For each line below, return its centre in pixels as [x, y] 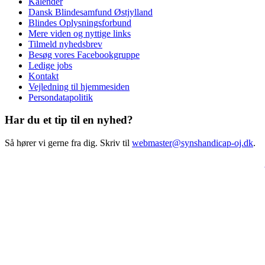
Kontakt [43, 76]
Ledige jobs [50, 65]
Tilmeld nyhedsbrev [65, 44]
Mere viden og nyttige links [80, 33]
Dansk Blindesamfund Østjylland [91, 12]
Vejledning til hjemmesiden [79, 86]
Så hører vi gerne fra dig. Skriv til [68, 143]
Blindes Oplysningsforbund [80, 22]
